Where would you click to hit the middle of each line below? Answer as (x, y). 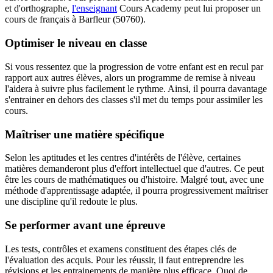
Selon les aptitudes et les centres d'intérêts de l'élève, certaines (123, 158)
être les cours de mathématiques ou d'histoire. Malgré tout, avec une (134, 180)
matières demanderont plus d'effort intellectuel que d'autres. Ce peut (134, 169)
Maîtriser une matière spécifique (84, 134)
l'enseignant (94, 9)
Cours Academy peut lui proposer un (189, 9)
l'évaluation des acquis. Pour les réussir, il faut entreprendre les (124, 260)
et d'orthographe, (38, 9)
